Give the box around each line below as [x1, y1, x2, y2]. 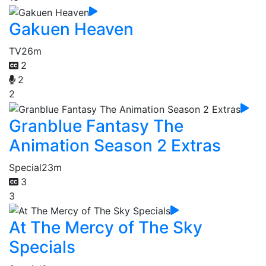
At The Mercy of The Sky [9, 217, 202, 238]
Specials [9, 237, 75, 258]
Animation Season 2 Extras [9, 135, 221, 156]
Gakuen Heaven [9, 18, 134, 39]
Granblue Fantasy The [9, 115, 183, 136]
